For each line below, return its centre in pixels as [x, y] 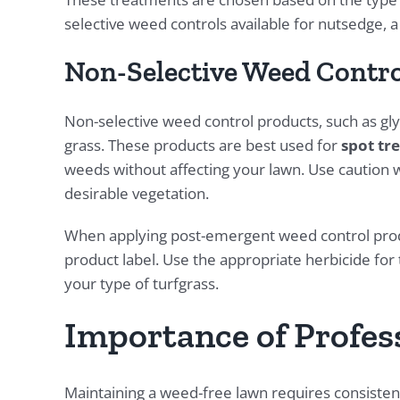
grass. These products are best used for [202, 146]
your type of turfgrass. [141, 284]
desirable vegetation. [136, 194]
